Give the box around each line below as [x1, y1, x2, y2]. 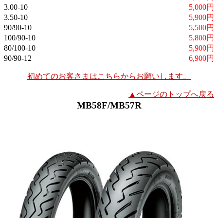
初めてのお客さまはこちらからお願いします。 [27, 72, 191, 80]
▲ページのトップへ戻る [128, 90, 214, 98]
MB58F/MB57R [76, 100, 142, 110]
